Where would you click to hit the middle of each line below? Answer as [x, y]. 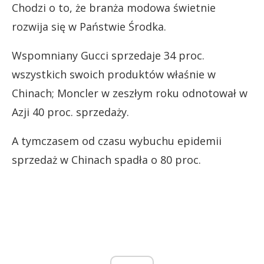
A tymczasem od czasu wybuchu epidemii [117, 141]
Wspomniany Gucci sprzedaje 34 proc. [108, 55]
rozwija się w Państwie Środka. [89, 26]
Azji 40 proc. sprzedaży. [70, 112]
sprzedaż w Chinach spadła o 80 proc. [106, 159]
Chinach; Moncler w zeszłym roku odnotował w [130, 93]
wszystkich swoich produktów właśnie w [114, 74]
